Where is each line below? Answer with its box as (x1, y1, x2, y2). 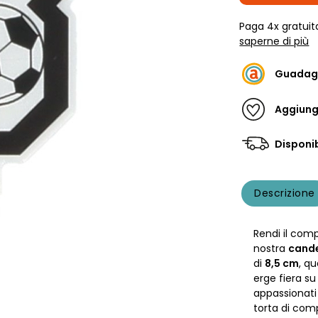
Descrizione (254, 186, 315, 200)
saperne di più (239, 34, 309, 48)
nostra (253, 241, 289, 256)
